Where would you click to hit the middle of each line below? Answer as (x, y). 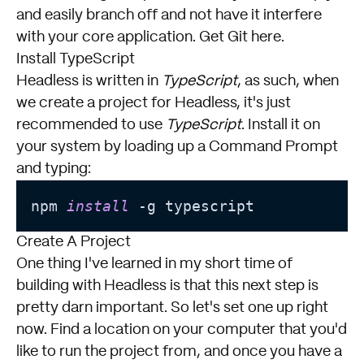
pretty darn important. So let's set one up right (172, 308)
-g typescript (192, 206)
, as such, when (288, 81)
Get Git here (240, 37)
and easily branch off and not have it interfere (169, 15)
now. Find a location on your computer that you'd (182, 329)
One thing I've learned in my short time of (154, 264)
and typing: (54, 169)
